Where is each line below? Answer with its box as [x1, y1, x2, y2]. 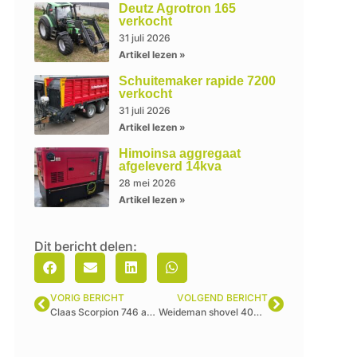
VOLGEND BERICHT [176, 291, 268, 304]
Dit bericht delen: [33, 237, 137, 254]
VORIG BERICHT [49, 291, 124, 304]
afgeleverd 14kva [118, 159, 222, 173]
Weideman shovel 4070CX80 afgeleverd [253, 305, 263, 318]
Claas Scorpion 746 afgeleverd [146, 305, 155, 318]
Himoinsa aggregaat [118, 146, 241, 160]
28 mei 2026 [118, 176, 176, 189]
